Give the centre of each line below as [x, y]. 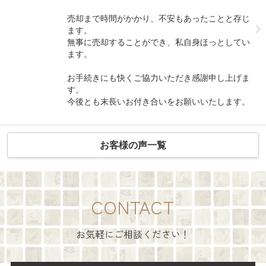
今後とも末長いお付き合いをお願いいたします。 [159, 101]
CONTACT [133, 207]
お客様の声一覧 [133, 145]
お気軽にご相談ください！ [133, 234]
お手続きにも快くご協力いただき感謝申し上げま [159, 77]
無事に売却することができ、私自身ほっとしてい [159, 42]
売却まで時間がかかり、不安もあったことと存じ [159, 18]
